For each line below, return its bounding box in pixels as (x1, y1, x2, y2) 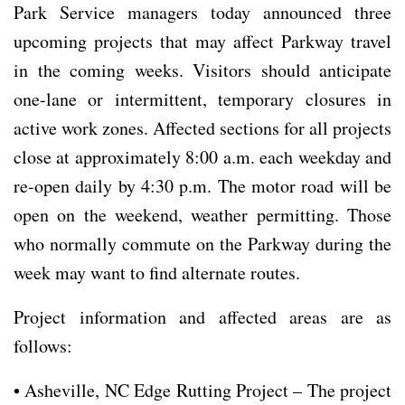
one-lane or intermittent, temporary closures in (14, 86, 391, 111)
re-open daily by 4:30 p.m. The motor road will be (14, 173, 391, 198)
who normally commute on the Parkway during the (14, 231, 391, 256)
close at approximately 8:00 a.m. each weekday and (14, 144, 391, 169)
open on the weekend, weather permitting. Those (14, 202, 391, 227)
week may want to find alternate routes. (14, 259, 300, 285)
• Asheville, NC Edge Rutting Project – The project (14, 377, 391, 402)
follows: (14, 333, 72, 358)
